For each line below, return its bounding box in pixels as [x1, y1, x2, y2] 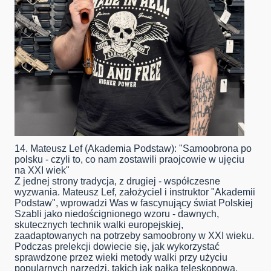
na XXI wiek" [15, 165, 70, 176]
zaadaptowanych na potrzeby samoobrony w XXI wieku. [15, 230, 254, 241]
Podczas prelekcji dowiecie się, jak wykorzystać [15, 241, 220, 252]
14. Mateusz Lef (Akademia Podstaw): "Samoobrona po [15, 143, 252, 154]
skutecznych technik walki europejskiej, [15, 220, 183, 230]
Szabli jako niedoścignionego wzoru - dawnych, [15, 209, 219, 220]
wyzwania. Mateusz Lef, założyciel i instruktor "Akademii [15, 187, 255, 198]
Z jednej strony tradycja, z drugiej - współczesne [15, 176, 220, 187]
